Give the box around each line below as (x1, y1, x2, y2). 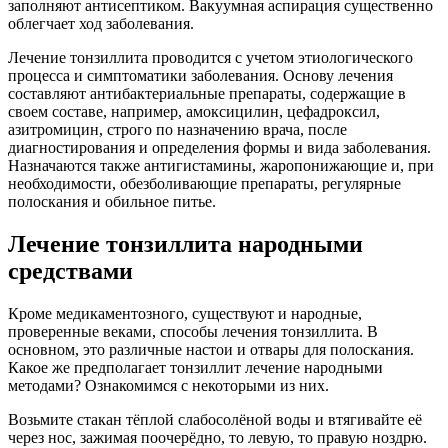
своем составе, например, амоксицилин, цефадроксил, (8, 103, 380, 120)
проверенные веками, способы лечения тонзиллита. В (8, 322, 378, 340)
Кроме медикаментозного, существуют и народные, (8, 304, 362, 322)
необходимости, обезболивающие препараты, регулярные (8, 175, 401, 192)
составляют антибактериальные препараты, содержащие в (8, 85, 406, 102)
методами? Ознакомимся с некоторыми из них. (8, 376, 329, 394)
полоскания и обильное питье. (8, 193, 216, 210)
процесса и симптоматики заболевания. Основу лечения (8, 67, 393, 84)
